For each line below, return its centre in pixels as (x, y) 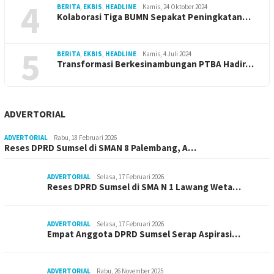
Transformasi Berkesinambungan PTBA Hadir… (155, 64)
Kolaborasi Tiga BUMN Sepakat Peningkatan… (154, 17)
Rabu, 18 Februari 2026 (85, 138)
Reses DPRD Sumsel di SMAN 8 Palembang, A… (100, 148)
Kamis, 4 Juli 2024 (167, 54)
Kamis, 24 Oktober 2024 (175, 7)
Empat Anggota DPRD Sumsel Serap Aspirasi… (144, 234)
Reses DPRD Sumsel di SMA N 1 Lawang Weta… (144, 187)
